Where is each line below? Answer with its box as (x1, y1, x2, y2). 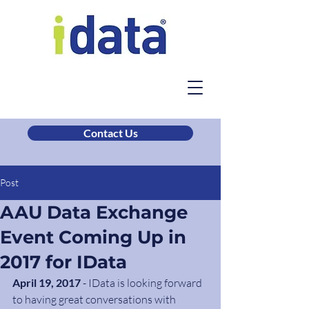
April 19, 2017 (12, 276, 81, 289)
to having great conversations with (12, 292, 178, 306)
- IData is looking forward (81, 276, 204, 290)
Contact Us (83, 126, 138, 139)
